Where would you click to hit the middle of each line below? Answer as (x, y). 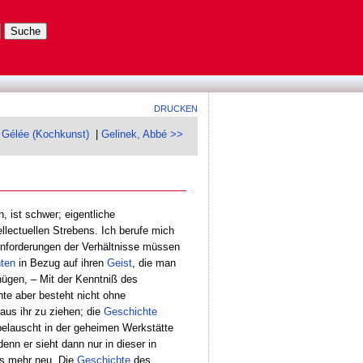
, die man (154, 263)
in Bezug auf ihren (61, 263)
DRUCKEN (176, 108)
